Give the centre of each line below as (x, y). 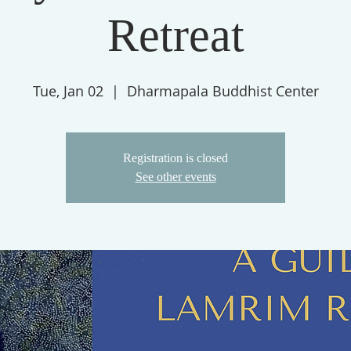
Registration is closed (175, 158)
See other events (175, 177)
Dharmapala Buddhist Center (223, 91)
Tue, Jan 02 (68, 91)
